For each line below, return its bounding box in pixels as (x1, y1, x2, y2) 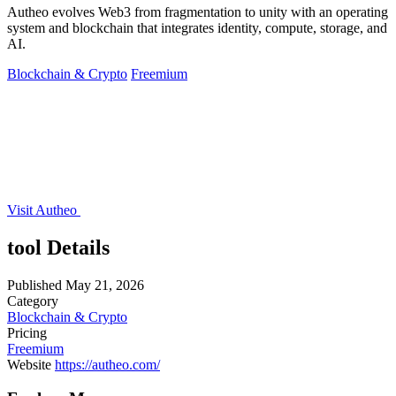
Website (7, 356, 51, 372)
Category (7, 293, 58, 308)
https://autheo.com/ (55, 356, 160, 372)
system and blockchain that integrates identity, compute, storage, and (7, 19, 387, 35)
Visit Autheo (7, 202, 80, 217)
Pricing (7, 324, 47, 340)
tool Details (7, 235, 110, 259)
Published (7, 277, 62, 293)
